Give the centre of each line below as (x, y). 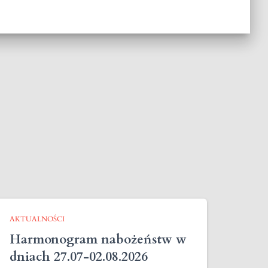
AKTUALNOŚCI (37, 219)
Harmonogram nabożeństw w (98, 240)
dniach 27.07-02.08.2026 (79, 257)
